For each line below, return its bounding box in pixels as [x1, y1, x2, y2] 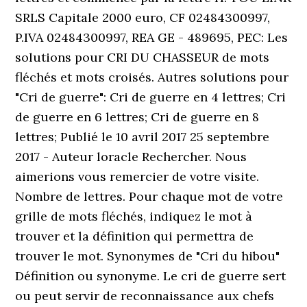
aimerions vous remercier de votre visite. [15, 169, 260, 184]
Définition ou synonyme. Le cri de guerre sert [15, 268, 286, 284]
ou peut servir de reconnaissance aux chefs [15, 288, 275, 304]
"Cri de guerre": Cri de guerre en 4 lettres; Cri [15, 89, 286, 105]
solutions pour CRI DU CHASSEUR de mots [15, 49, 270, 65]
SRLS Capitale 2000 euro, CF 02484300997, [15, 10, 271, 25]
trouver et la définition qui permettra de [15, 228, 254, 244]
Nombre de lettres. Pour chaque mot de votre [15, 188, 284, 204]
